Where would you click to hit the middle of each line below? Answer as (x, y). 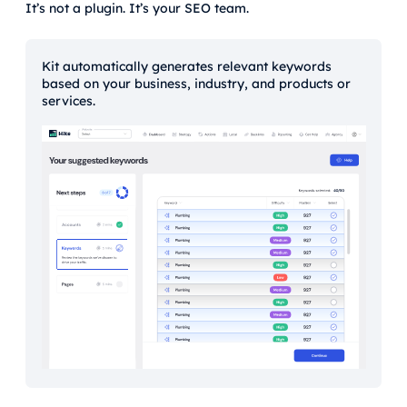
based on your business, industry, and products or (196, 83)
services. (68, 100)
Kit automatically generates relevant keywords (186, 66)
